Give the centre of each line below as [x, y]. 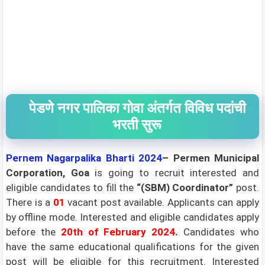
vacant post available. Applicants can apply [162, 202]
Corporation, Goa [48, 173]
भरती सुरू [137, 125]
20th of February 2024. [119, 232]
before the [33, 232]
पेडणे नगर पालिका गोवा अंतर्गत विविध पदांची [137, 108]
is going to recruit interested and [174, 173]
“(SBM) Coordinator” [186, 188]
